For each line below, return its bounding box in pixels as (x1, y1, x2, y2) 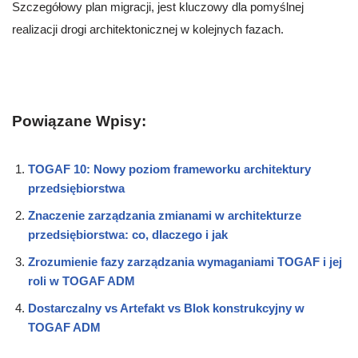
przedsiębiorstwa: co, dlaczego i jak (28, 228, 228, 242)
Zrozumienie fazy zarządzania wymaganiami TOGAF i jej (28, 255, 342, 269)
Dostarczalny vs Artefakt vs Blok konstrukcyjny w (28, 301, 304, 316)
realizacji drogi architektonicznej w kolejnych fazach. (12, 22, 284, 37)
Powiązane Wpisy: (12, 113, 146, 130)
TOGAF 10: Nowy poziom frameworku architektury (28, 162, 311, 177)
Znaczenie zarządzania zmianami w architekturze (28, 209, 301, 223)
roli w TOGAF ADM (28, 274, 135, 288)
